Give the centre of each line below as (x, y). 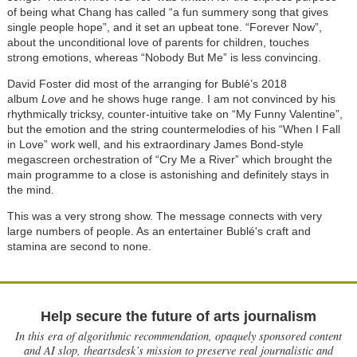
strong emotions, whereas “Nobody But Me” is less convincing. (164, 57)
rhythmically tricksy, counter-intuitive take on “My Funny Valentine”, (175, 114)
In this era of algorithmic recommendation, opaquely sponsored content (178, 335)
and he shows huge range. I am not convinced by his (200, 98)
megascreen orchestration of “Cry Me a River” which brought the (169, 159)
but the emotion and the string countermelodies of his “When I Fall (173, 129)
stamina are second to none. (80, 246)
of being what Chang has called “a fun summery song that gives (167, 12)
